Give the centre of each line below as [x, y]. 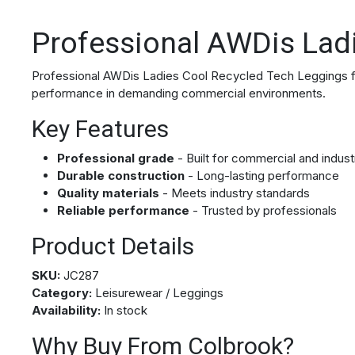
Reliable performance [123, 211]
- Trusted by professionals [263, 211]
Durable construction [121, 176]
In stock [124, 311]
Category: [62, 293]
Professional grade [116, 158]
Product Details [113, 246]
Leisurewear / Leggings [158, 293]
